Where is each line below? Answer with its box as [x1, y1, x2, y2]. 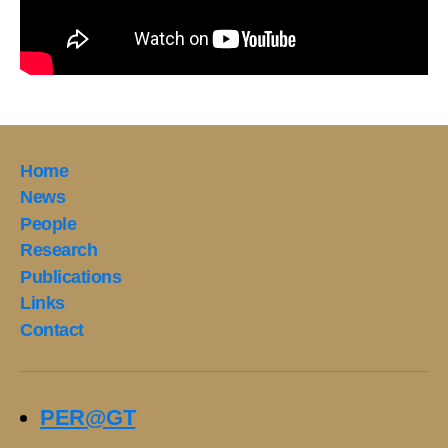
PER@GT [40, 404, 136, 430]
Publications [20, 266, 122, 287]
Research [20, 240, 98, 260]
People [20, 213, 77, 234]
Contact [20, 319, 84, 340]
